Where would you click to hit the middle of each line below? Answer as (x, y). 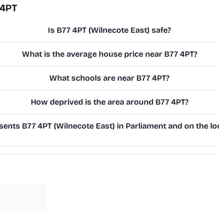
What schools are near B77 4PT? (110, 78)
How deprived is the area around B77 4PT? (109, 102)
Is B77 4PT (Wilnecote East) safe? (110, 30)
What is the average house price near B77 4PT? (109, 54)
